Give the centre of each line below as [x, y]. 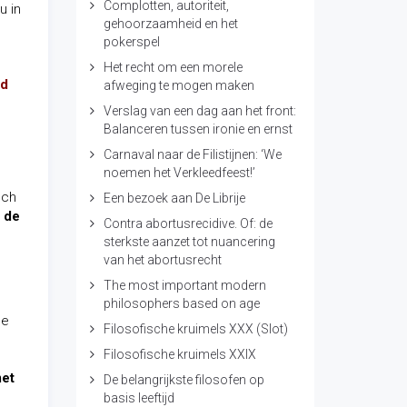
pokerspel [131, 42]
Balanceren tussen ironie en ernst [198, 129]
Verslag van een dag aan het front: [199, 111]
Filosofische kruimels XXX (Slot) [195, 329]
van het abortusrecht [162, 260]
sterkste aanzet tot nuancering [189, 242]
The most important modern [184, 285]
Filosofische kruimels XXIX [179, 354]
